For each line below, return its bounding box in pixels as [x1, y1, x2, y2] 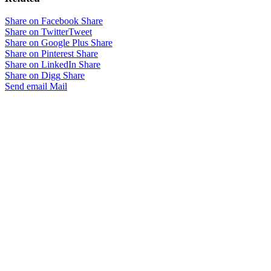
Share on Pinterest [5, 48, 74, 59]
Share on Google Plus [5, 38, 88, 48]
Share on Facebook [5, 16, 79, 27]
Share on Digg [5, 70, 60, 81]
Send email [5, 81, 47, 92]
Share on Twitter [5, 27, 68, 38]
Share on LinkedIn [5, 59, 76, 70]
